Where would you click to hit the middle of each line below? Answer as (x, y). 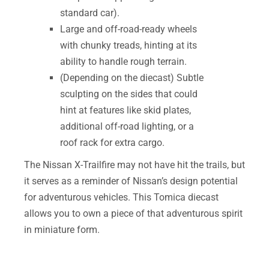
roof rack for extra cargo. (112, 142)
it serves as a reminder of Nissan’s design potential (131, 181)
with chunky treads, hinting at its (128, 45)
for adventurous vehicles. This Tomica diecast (121, 197)
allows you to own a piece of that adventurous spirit (133, 213)
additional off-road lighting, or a (127, 126)
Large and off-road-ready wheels (128, 29)
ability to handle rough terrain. (123, 61)
